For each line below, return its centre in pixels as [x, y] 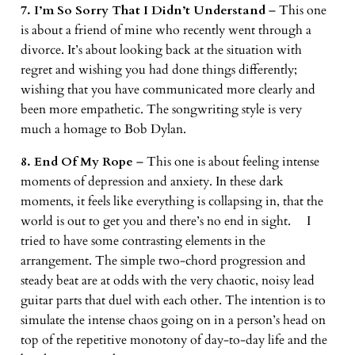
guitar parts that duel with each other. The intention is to [173, 300]
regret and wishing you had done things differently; [158, 69]
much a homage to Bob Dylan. [103, 129]
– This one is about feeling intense [227, 161]
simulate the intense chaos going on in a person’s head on [173, 320]
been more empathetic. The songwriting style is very [161, 109]
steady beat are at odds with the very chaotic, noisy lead [167, 280]
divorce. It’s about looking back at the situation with [161, 50]
